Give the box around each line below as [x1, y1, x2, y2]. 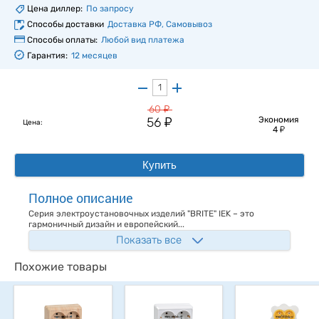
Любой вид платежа [101, 35, 184, 46]
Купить [142, 159, 177, 172]
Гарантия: [27, 51, 68, 61]
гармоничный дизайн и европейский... [28, 219, 184, 230]
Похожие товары [14, 260, 107, 274]
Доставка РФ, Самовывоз [108, 19, 212, 30]
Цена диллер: [27, 4, 83, 14]
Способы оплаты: [27, 35, 98, 46]
